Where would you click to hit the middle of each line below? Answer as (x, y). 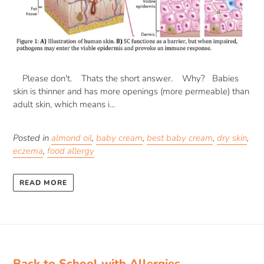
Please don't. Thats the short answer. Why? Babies (126, 79)
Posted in (32, 138)
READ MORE (43, 182)
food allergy (71, 151)
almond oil (72, 138)
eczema (28, 151)
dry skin (232, 138)
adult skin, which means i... (64, 105)
